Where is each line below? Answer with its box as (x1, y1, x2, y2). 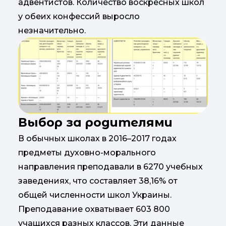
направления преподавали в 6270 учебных (18, 162, 203, 172)
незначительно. (18, 25, 86, 35)
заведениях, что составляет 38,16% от (18, 176, 178, 186)
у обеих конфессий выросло (18, 11, 140, 21)
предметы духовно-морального (18, 148, 156, 158)
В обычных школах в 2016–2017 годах (18, 134, 177, 144)
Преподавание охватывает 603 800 (18, 204, 170, 214)
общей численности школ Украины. (18, 190, 172, 200)
